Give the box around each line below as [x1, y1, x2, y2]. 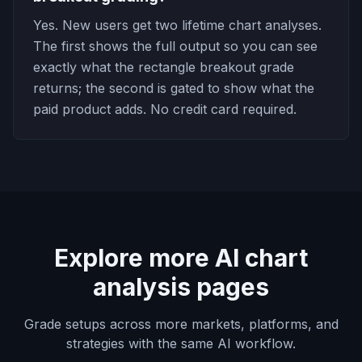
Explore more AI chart [54, 243, 308, 272]
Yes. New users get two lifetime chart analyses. [33, 17, 322, 33]
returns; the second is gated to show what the [33, 80, 314, 96]
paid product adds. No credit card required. [33, 101, 297, 117]
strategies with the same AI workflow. [66, 335, 296, 351]
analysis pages [93, 272, 269, 301]
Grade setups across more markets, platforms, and [23, 316, 339, 332]
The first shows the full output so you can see [33, 38, 318, 54]
